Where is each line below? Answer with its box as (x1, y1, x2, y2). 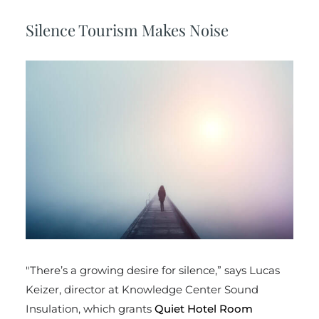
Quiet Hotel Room (154, 301, 253, 315)
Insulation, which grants (25, 301, 155, 315)
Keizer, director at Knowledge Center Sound (25, 282, 258, 296)
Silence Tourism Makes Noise (25, 19, 229, 41)
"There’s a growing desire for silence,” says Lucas (25, 263, 280, 277)
